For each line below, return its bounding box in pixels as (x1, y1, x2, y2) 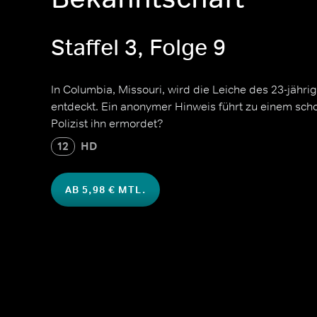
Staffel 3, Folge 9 (51, 33, 226, 62)
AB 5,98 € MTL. (65, 183, 146, 196)
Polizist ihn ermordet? (51, 116, 163, 130)
